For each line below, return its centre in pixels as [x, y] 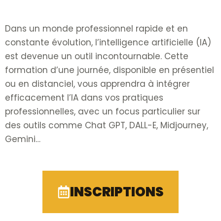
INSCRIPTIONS [117, 192]
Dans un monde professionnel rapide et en [96, 28]
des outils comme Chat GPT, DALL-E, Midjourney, [107, 125]
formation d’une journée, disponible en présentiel [110, 70]
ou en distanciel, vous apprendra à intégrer [97, 84]
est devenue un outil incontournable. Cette [97, 56]
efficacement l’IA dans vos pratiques [84, 97]
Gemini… [23, 139]
